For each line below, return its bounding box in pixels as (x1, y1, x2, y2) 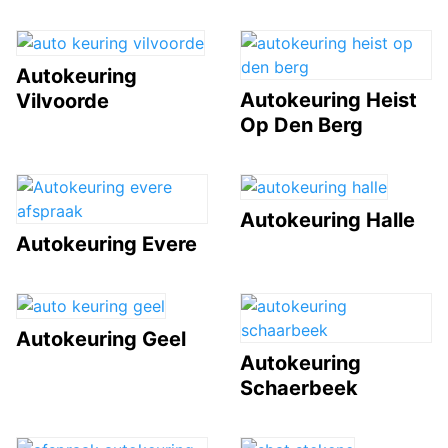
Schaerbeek (240, 375, 358, 400)
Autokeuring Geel (16, 326, 186, 351)
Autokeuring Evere (16, 231, 197, 256)
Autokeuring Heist (240, 87, 417, 112)
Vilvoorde (16, 88, 109, 113)
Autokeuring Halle (240, 207, 415, 232)
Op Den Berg (240, 112, 363, 137)
